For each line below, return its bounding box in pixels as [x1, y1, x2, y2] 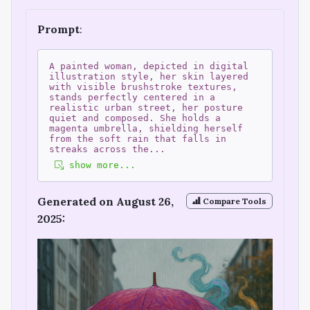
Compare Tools [201, 195, 267, 206]
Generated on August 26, [37, 194, 174, 209]
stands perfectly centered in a [49, 92, 215, 103]
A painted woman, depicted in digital [49, 61, 248, 72]
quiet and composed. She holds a [49, 113, 221, 124]
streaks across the [49, 144, 149, 155]
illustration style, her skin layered [49, 71, 248, 82]
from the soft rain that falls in [49, 134, 226, 145]
